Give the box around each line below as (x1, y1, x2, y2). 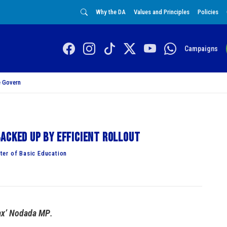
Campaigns (184, 44, 218, 53)
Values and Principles (134, 8, 190, 16)
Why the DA (96, 8, 126, 16)
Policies (198, 8, 218, 16)
